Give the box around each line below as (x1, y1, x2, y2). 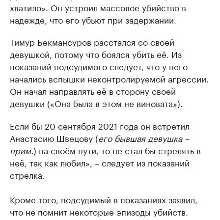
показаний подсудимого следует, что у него (10, 59, 188, 73)
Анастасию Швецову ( (10, 131, 98, 144)
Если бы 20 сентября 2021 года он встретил (10, 119, 190, 132)
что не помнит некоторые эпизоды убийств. (10, 205, 188, 218)
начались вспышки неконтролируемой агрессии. (10, 72, 209, 85)
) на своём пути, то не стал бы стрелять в (33, 143, 201, 157)
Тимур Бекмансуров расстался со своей (10, 35, 174, 48)
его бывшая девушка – (98, 131, 189, 144)
